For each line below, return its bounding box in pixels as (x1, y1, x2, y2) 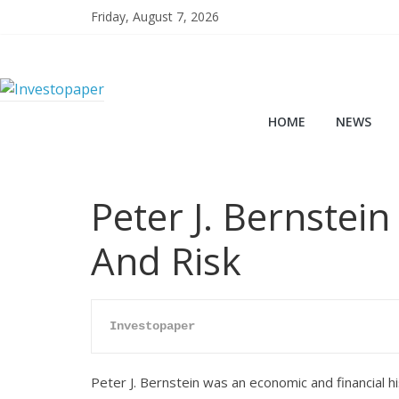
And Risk (91, 235, 241, 286)
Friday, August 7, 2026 (91, 8, 219, 25)
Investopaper (110, 319, 195, 333)
